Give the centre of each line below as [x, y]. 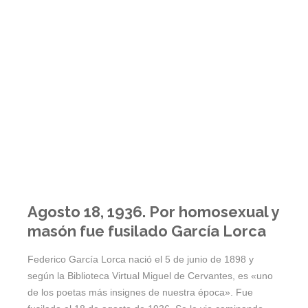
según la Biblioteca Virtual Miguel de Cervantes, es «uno [150, 276]
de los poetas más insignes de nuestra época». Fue [140, 293]
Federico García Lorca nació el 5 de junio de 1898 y [141, 260]
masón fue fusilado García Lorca [147, 231]
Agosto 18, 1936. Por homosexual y [153, 212]
